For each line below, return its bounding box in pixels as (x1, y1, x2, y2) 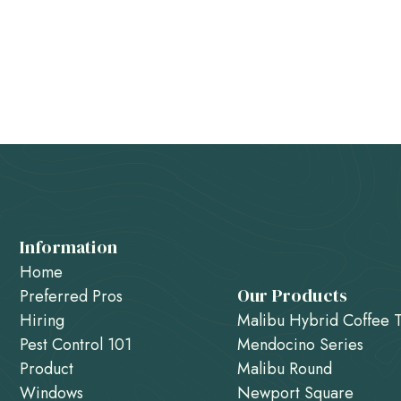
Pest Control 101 (19, 333, 132, 356)
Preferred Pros (19, 285, 123, 308)
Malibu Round (236, 357, 332, 380)
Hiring (19, 309, 64, 332)
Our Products (236, 283, 348, 308)
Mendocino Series (236, 333, 363, 356)
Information (19, 235, 117, 260)
